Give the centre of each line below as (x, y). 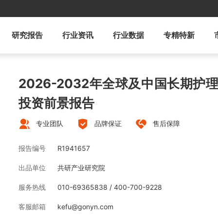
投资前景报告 (56, 103)
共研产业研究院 (81, 168)
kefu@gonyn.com (85, 207)
